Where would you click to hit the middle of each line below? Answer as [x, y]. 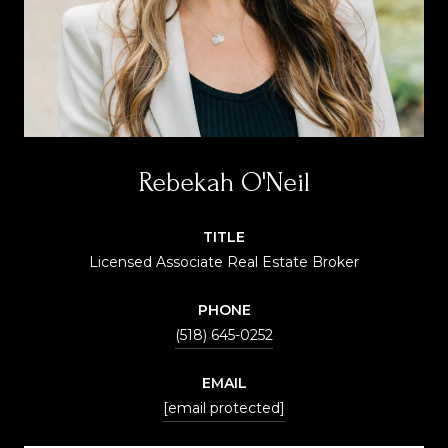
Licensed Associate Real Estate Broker [224, 261]
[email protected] [224, 407]
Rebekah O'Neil [224, 182]
